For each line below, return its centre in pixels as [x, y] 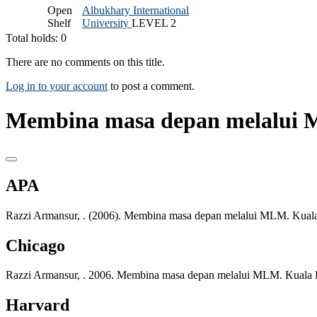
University [107, 23]
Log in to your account [57, 86]
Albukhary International [136, 10]
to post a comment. [151, 86]
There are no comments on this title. [85, 62]
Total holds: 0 [36, 38]
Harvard [38, 305]
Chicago [35, 245]
